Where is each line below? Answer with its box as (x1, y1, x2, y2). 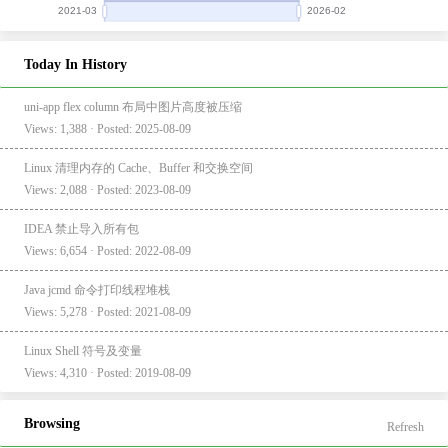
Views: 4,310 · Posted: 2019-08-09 (24, 365, 191, 380)
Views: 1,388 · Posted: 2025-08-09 (24, 121, 191, 136)
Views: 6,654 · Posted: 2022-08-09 (24, 243, 191, 258)
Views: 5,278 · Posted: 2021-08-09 (24, 304, 191, 319)
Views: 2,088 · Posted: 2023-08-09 (24, 182, 191, 197)
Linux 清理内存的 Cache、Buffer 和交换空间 (24, 160, 253, 175)
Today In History (24, 56, 127, 72)
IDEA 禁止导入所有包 (24, 221, 139, 236)
